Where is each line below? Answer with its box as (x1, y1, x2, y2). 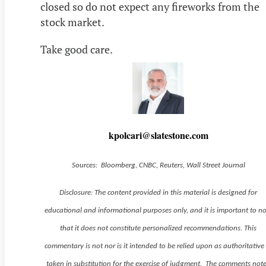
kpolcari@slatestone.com (108, 128, 208, 142)
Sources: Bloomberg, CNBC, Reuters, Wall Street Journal (71, 161, 245, 170)
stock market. (40, 15, 104, 30)
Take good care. (40, 42, 113, 57)
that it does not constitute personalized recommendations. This (60, 224, 257, 233)
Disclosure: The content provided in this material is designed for (59, 189, 258, 197)
